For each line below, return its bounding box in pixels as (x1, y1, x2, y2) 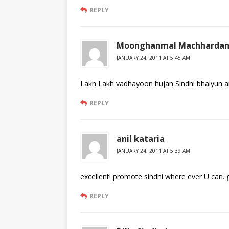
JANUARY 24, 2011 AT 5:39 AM (117, 147, 190, 155)
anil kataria (117, 133, 165, 145)
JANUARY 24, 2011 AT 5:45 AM (117, 54, 190, 62)
